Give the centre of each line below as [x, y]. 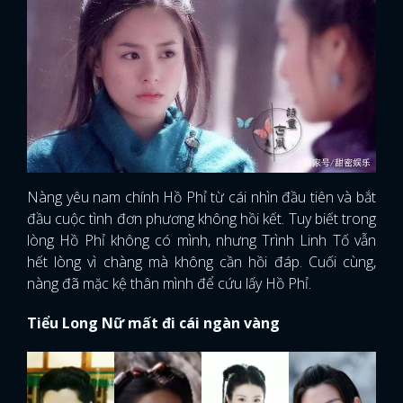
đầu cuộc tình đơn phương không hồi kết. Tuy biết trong [201, 218]
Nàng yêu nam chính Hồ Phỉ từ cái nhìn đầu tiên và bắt [201, 197]
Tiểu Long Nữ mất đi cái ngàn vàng [153, 322]
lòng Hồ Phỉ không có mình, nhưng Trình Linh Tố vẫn [201, 240]
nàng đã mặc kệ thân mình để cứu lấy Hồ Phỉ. [169, 283]
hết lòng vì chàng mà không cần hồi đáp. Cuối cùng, [201, 261]
